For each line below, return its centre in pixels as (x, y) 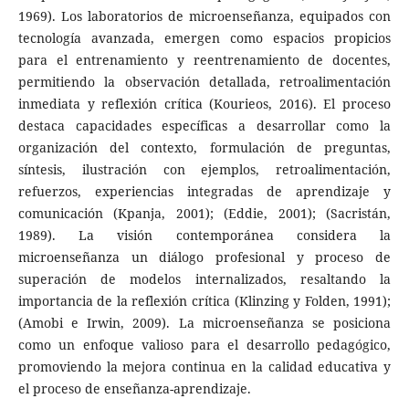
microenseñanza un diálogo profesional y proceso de (204, 257)
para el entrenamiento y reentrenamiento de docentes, (204, 59)
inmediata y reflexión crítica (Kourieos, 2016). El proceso (204, 103)
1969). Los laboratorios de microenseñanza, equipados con (204, 16)
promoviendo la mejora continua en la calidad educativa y (204, 366)
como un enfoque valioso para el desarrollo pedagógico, (204, 344)
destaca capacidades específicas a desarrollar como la (204, 125)
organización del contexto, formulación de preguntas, (204, 147)
